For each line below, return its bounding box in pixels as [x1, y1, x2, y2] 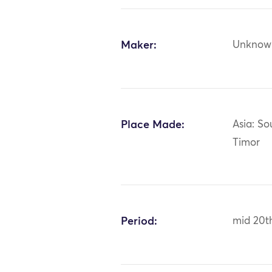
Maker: [121, 39, 157, 51]
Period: [121, 216, 158, 227]
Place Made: [121, 119, 185, 131]
